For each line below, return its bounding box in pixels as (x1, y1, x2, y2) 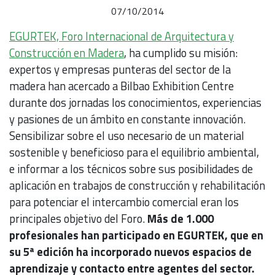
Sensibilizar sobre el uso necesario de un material (9, 127, 244, 145)
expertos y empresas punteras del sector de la (9, 61, 231, 79)
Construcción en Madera (9, 44, 124, 62)
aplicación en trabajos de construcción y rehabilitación (9, 177, 265, 195)
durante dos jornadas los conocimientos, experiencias (9, 94, 261, 112)
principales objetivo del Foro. (9, 210, 147, 228)
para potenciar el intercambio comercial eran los (9, 193, 239, 211)
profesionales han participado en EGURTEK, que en (9, 227, 263, 244)
